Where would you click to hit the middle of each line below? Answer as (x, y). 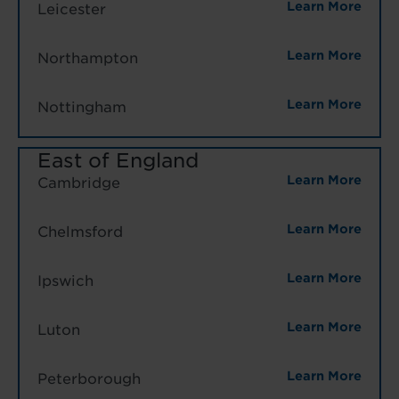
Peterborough (89, 379)
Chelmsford (80, 232)
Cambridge (79, 183)
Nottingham (82, 107)
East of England (118, 160)
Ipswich (65, 281)
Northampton (88, 58)
